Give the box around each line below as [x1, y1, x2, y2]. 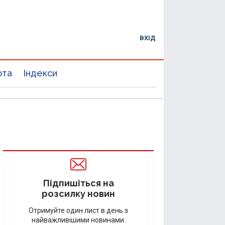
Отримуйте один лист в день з [29, 206, 128, 214]
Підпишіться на [43, 178, 114, 188]
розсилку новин [42, 188, 115, 199]
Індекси [23, 68, 57, 78]
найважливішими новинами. [31, 216, 126, 224]
